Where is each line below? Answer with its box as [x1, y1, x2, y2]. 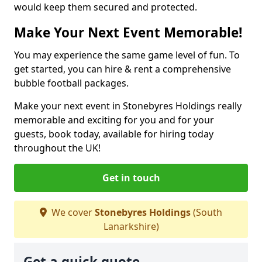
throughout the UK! [14, 141, 101, 154]
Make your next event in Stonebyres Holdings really [14, 99, 242, 112]
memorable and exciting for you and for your [14, 113, 214, 126]
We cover [49, 205, 95, 219]
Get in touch [102, 171, 160, 184]
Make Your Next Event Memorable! [14, 23, 242, 42]
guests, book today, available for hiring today [14, 127, 213, 140]
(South [191, 205, 222, 219]
